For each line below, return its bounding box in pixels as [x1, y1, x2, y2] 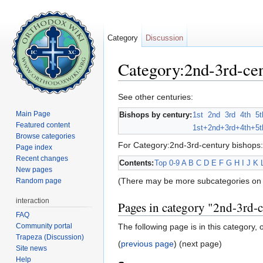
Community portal [16, 221, 73, 230]
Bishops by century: [119, 110, 192, 120]
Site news [16, 244, 48, 252]
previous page [121, 239, 174, 249]
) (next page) [174, 239, 222, 249]
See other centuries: [118, 92, 193, 102]
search [195, 80, 221, 90]
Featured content [16, 120, 70, 129]
